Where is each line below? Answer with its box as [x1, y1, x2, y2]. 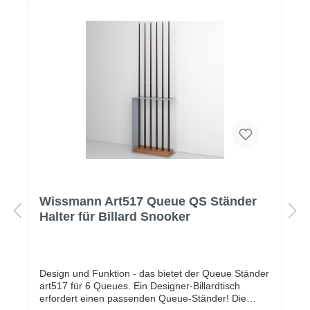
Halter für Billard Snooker [39, 210, 190, 224]
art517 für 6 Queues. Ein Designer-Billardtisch [39, 280, 134, 291]
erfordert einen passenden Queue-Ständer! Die [39, 293, 232, 304]
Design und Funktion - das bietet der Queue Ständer [39, 268, 269, 279]
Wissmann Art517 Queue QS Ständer [39, 194, 257, 208]
